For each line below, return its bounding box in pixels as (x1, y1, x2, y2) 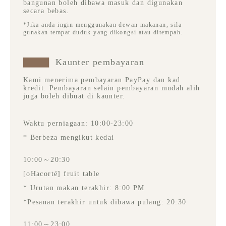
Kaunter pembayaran (55, 57, 145, 68)
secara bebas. (23, 7, 70, 15)
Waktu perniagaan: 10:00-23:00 (23, 120, 134, 128)
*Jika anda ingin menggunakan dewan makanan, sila (23, 21, 182, 29)
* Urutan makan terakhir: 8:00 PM (23, 184, 145, 192)
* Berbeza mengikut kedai (23, 134, 115, 142)
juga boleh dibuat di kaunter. (23, 92, 126, 100)
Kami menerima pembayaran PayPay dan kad (23, 76, 181, 84)
